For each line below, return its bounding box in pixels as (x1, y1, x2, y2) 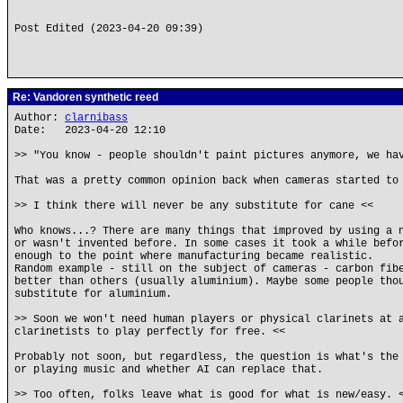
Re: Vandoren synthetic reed (10, 91, 158, 103)
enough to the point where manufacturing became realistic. (14, 250, 373, 263)
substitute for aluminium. (14, 288, 172, 300)
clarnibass (65, 112, 128, 124)
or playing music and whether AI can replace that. (14, 363, 323, 376)
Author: (14, 112, 65, 124)
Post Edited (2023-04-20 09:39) (14, 22, 203, 35)
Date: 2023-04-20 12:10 (14, 124, 166, 137)
